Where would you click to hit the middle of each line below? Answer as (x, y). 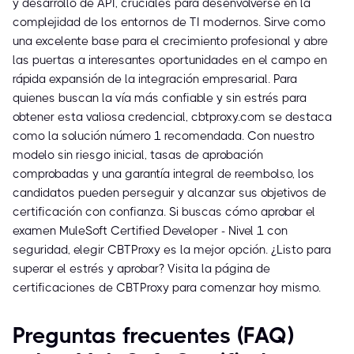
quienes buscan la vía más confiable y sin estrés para (160, 98)
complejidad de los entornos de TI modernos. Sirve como (169, 23)
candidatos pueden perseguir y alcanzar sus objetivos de (169, 193)
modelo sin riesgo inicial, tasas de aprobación (138, 155)
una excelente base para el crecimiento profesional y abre (170, 41)
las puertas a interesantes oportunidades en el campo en (170, 60)
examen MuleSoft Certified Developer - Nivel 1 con (150, 231)
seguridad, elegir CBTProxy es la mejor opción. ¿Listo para (172, 250)
